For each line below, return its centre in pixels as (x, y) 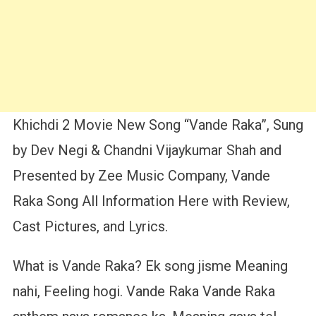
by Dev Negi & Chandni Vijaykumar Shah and (147, 150)
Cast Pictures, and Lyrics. (90, 226)
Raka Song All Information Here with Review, (151, 201)
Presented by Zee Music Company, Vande (141, 175)
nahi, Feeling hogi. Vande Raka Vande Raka (144, 291)
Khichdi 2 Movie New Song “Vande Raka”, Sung (158, 124)
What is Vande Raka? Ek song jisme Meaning (150, 266)
